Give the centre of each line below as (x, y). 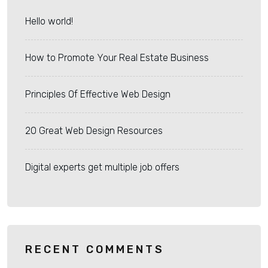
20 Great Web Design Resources (94, 131)
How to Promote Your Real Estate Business (117, 58)
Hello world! (49, 22)
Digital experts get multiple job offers (102, 167)
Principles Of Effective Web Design (98, 95)
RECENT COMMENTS (95, 250)
